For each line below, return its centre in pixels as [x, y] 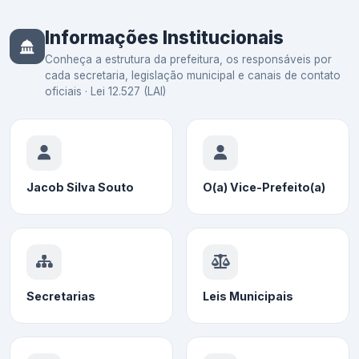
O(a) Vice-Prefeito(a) [264, 188]
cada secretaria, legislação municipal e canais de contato [193, 76]
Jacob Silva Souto [80, 188]
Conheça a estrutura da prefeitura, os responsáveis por [188, 60]
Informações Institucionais [164, 38]
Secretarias [61, 296]
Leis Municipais [248, 296]
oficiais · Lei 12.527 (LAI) [105, 92]
